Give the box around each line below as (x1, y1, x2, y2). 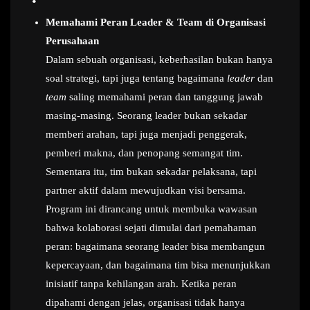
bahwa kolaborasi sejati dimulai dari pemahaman (46, 222, 257, 233)
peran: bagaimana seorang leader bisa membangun (46, 241, 265, 252)
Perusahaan (46, 35, 99, 46)
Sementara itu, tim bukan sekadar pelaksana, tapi (46, 166, 257, 177)
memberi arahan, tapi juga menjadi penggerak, (46, 129, 247, 140)
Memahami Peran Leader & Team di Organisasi (46, 17, 266, 28)
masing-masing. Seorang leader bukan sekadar (46, 110, 247, 121)
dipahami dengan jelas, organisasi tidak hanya (46, 297, 245, 308)
